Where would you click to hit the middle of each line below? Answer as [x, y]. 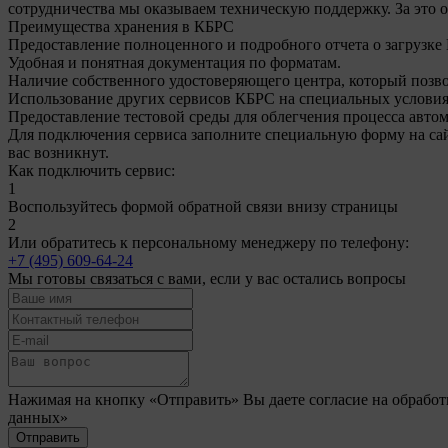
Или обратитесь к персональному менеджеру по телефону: [208, 242]
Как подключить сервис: [91, 170]
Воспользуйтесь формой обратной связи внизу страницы [203, 206]
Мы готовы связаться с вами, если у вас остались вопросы [207, 278]
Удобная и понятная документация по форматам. [174, 62]
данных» [38, 417]
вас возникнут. [58, 152]
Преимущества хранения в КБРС [121, 26]
